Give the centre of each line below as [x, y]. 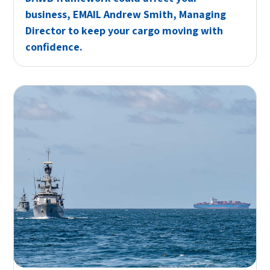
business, [49, 14]
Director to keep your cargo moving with [124, 31]
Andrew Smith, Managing [164, 14]
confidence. [54, 47]
